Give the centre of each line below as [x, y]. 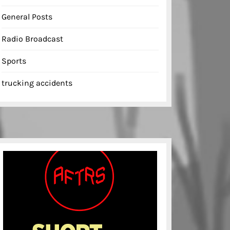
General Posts [27, 16]
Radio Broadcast [32, 39]
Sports [14, 61]
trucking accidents [37, 83]
